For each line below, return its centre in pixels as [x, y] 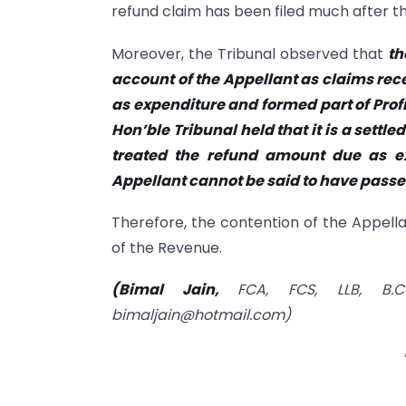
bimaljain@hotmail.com [198, 315]
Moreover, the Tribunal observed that [250, 53]
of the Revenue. [167, 248]
